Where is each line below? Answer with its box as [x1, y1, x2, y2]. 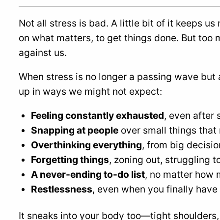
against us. [19, 46, 67, 58]
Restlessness [31, 183, 92, 195]
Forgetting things [31, 154, 109, 166]
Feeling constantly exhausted [31, 110, 164, 122]
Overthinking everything [31, 139, 142, 151]
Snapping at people [31, 124, 118, 137]
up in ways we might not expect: [19, 85, 162, 98]
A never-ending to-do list [31, 168, 145, 181]
